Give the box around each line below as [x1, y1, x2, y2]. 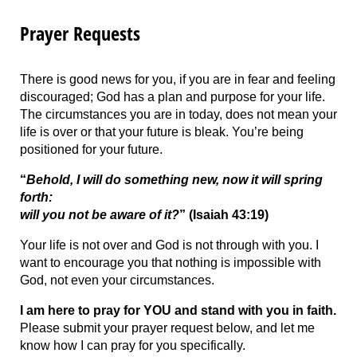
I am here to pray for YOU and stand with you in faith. [20, 304, 336, 318]
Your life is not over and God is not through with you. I [20, 238, 319, 253]
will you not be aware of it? [20, 208, 179, 222]
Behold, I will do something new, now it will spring [26, 173, 323, 187]
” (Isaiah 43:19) [179, 208, 269, 222]
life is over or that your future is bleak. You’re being [20, 125, 304, 139]
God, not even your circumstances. [20, 273, 214, 288]
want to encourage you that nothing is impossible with [20, 256, 321, 270]
